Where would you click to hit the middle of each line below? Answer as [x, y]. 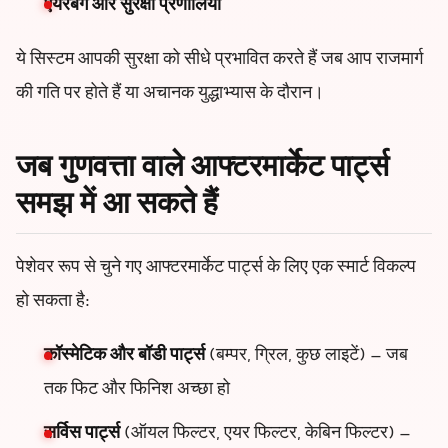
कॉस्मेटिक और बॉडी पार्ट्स [124, 356]
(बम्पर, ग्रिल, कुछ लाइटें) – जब [306, 356]
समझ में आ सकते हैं [117, 206]
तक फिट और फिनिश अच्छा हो [137, 390]
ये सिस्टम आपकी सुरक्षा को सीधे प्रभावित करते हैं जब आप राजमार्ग [219, 59]
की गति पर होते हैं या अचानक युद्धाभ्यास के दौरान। [170, 93]
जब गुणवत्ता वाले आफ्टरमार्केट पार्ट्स [202, 169]
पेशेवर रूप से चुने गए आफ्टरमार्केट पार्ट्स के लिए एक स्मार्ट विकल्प [216, 268]
